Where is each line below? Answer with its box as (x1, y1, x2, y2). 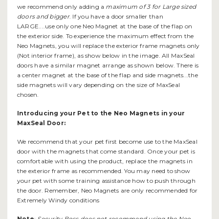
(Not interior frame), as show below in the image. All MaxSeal (17, 52, 195, 60)
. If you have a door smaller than (69, 13, 163, 21)
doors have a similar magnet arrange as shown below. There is (17, 62, 199, 69)
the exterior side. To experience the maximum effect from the (17, 32, 194, 40)
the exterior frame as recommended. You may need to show (17, 167, 191, 175)
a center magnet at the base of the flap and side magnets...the (17, 71, 198, 79)
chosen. (17, 91, 39, 99)
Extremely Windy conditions (17, 197, 100, 204)
